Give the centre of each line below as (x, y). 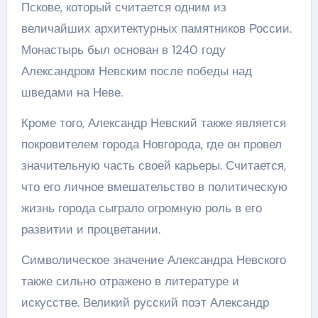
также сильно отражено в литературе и (130, 281)
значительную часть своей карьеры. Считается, (153, 165)
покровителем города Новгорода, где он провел (151, 144)
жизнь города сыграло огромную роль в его (141, 208)
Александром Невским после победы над (136, 71)
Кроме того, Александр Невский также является (153, 122)
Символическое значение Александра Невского (153, 259)
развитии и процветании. (91, 229)
